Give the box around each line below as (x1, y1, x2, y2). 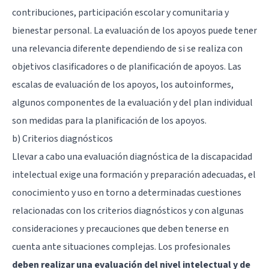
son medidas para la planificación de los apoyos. (12, 113, 207, 127)
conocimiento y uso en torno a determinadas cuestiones (12, 186, 241, 199)
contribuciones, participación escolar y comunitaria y (12, 5, 229, 19)
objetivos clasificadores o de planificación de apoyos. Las (12, 59, 241, 73)
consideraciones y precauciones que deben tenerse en (12, 222, 229, 235)
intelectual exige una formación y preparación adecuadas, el (12, 168, 256, 181)
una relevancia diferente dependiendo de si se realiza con (12, 41, 243, 55)
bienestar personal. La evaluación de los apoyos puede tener (12, 23, 257, 37)
